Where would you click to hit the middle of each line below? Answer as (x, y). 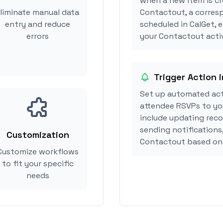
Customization (38, 135)
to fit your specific (38, 164)
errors (38, 36)
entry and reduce (38, 24)
